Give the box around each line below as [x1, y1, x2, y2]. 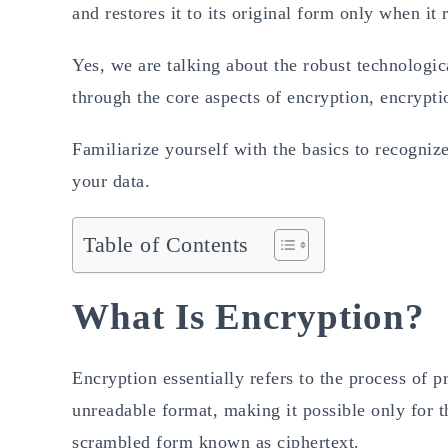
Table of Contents [83, 232, 249, 257]
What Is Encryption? [72, 295, 425, 337]
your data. [72, 170, 150, 191]
